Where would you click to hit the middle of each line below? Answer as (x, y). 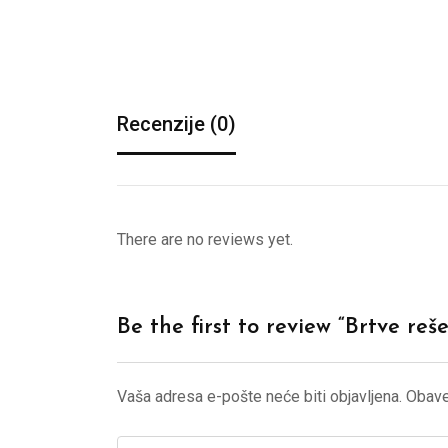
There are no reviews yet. (205, 240)
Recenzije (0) (176, 124)
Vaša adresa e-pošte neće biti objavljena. (259, 397)
